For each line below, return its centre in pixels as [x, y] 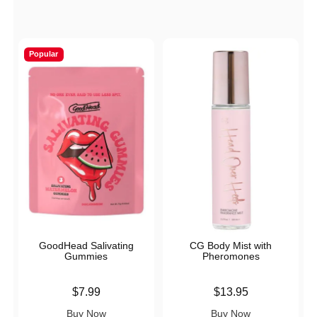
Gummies [86, 257]
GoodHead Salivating [86, 246]
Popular [44, 54]
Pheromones [231, 257]
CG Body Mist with [231, 246]
